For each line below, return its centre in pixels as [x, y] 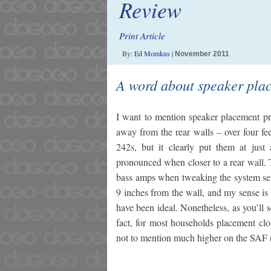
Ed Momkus [152, 53]
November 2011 [202, 54]
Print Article [142, 36]
